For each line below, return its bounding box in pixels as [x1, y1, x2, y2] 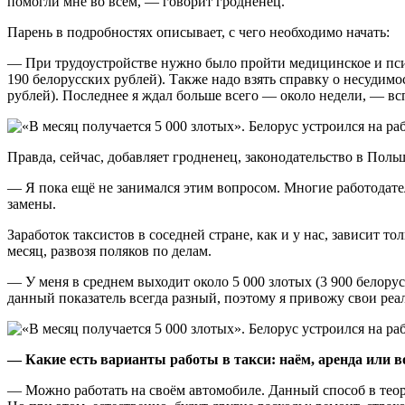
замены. [7, 195, 56, 212]
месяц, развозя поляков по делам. [7, 242, 212, 259]
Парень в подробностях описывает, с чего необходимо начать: [7, 24, 390, 40]
